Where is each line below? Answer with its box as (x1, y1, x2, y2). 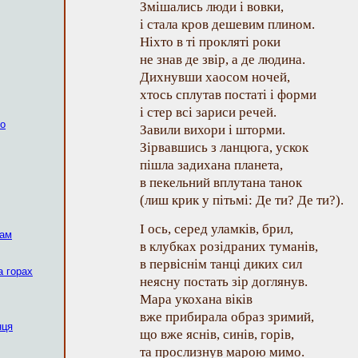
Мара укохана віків (140, 292, 253, 307)
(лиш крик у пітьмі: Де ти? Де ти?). (140, 193, 344, 208)
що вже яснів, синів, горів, (140, 327, 294, 342)
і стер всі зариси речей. (140, 105, 276, 120)
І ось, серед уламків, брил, (140, 221, 293, 237)
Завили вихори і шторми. (140, 122, 285, 137)
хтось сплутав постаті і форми (140, 87, 316, 102)
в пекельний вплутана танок (140, 175, 302, 190)
